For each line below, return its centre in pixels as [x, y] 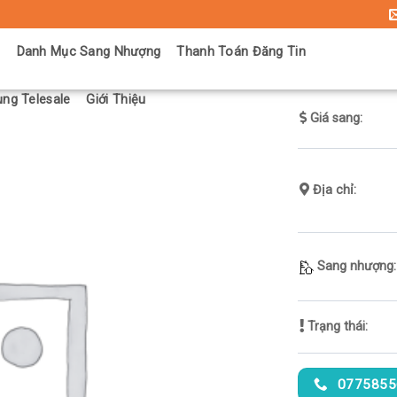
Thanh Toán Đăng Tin [241, 52]
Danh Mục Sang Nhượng [89, 52]
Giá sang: [335, 118]
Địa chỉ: [333, 190]
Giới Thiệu [116, 100]
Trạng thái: [336, 327]
